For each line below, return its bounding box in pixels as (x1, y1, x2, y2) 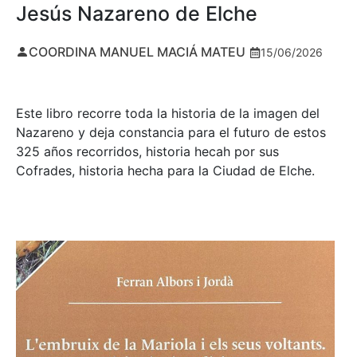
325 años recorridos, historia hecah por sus (16, 143, 279, 160)
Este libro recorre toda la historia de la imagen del (16, 105, 320, 122)
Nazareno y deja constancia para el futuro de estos (16, 124, 326, 141)
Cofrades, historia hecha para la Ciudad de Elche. (16, 163, 315, 179)
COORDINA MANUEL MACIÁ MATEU (29, 43, 245, 60)
